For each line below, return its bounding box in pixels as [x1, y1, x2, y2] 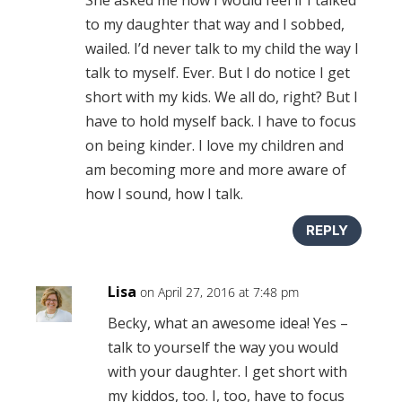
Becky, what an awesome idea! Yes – [107, 312, 348, 333]
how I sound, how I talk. [84, 183, 243, 204]
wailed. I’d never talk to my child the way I [84, 38, 359, 58]
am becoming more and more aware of [84, 159, 346, 179]
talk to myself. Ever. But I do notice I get [84, 62, 350, 83]
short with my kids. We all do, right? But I [84, 86, 358, 107]
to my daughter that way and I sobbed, [84, 13, 345, 34]
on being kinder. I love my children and [84, 135, 344, 155]
